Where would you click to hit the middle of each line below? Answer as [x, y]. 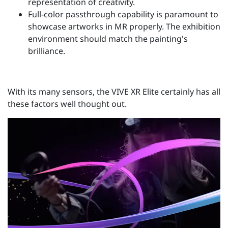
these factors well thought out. [67, 104]
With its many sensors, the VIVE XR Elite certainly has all [114, 92]
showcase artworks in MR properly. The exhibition [124, 27]
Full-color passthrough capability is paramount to [123, 15]
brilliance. [47, 51]
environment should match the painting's [108, 39]
